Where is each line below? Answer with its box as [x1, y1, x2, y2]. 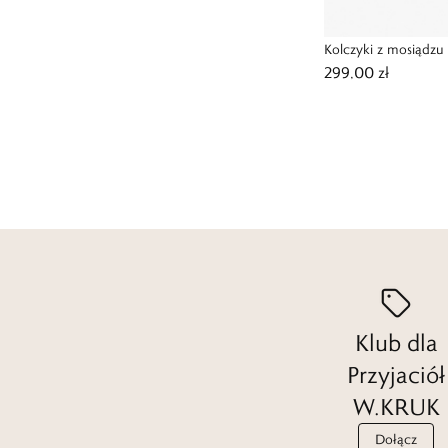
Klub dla [354, 328, 438, 357]
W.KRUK [352, 392, 440, 421]
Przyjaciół [347, 360, 445, 389]
